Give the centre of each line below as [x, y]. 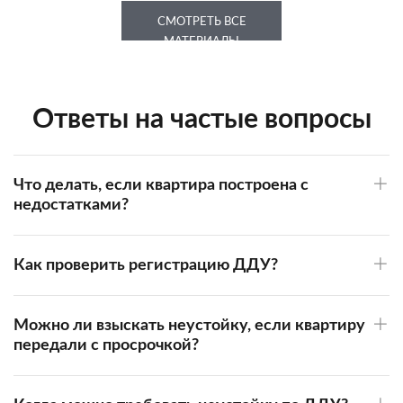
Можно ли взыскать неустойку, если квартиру [189, 325]
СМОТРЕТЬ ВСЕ [201, 22]
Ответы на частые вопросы [201, 119]
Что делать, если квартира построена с [161, 185]
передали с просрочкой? [106, 345]
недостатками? [71, 205]
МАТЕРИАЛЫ [201, 41]
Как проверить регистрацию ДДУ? [146, 265]
